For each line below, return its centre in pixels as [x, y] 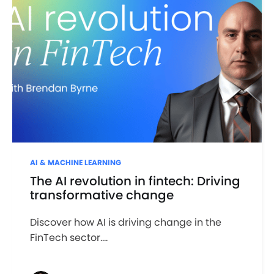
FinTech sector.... [68, 237]
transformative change [102, 195]
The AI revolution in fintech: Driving [135, 181]
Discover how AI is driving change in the [125, 222]
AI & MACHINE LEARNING [75, 163]
